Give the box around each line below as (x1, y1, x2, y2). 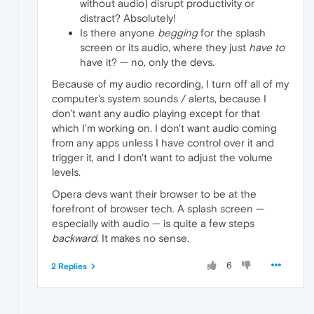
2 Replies (51, 261, 87, 271)
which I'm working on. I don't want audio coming (52, 121, 277, 134)
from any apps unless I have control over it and (52, 136, 274, 149)
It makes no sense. (99, 231, 189, 244)
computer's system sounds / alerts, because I (52, 92, 266, 104)
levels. (52, 165, 81, 178)
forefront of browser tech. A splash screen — (52, 202, 264, 214)
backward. (52, 231, 99, 244)
